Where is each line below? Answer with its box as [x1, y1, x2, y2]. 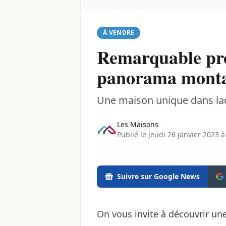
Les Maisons [117, 120, 158, 129]
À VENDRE [103, 28, 135, 37]
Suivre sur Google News [117, 172, 200, 181]
